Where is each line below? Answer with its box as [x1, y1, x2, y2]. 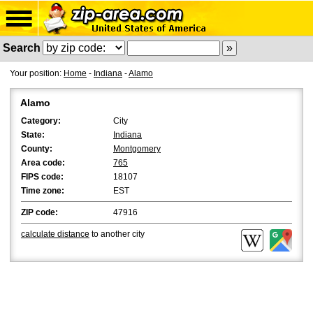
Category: [21, 116, 61, 126]
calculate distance [21, 229, 89, 239]
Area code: [21, 158, 65, 168]
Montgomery [113, 144, 161, 154]
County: [21, 144, 52, 154]
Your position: [10, 68, 64, 78]
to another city [89, 229, 145, 239]
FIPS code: [21, 172, 64, 182]
